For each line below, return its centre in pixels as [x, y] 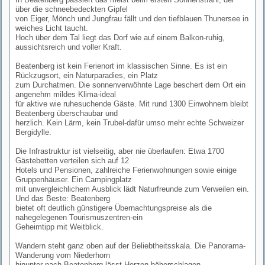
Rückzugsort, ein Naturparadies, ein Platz [86, 75]
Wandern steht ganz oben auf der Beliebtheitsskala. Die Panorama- [130, 245]
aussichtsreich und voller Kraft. [68, 47]
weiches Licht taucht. [51, 28]
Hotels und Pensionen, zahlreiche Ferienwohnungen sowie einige [126, 170]
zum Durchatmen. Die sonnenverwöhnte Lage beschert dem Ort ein [130, 85]
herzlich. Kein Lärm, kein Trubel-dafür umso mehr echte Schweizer [129, 122]
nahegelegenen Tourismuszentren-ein [79, 217]
